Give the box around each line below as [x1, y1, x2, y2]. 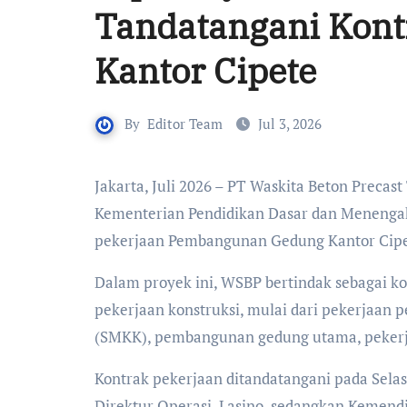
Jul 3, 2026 [258, 114, 322, 133]
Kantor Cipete [94, 48, 316, 93]
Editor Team [147, 114, 223, 133]
